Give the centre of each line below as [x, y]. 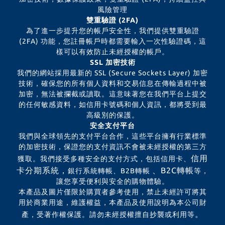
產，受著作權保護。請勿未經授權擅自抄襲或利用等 [108, 214]
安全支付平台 [113, 125]
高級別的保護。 [113, 115]
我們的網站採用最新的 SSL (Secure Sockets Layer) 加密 [113, 73]
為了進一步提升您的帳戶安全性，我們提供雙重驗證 [113, 30]
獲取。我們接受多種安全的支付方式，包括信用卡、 [104, 158]
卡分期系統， [42, 170]
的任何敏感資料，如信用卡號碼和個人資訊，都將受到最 [113, 104]
